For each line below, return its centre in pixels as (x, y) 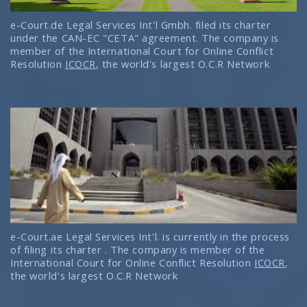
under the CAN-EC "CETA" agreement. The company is (145, 37)
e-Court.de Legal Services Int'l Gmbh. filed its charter (141, 24)
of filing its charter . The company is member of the (138, 249)
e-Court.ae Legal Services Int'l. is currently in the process (150, 236)
